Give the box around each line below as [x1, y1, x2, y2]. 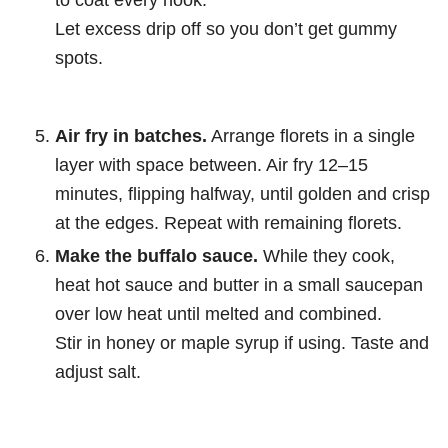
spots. [55, 47, 103, 69]
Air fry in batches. [55, 125, 207, 147]
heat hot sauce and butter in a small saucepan [55, 274, 423, 296]
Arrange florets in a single [207, 125, 415, 147]
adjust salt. [55, 361, 141, 383]
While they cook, [258, 245, 395, 267]
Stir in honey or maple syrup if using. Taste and [55, 332, 429, 354]
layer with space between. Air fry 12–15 [55, 154, 368, 176]
